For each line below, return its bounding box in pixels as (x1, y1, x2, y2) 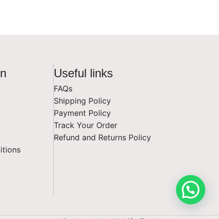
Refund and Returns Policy (53, 132, 151, 143)
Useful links (53, 66, 113, 80)
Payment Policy (53, 108, 111, 118)
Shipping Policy (53, 96, 111, 106)
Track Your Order (53, 120, 117, 131)
